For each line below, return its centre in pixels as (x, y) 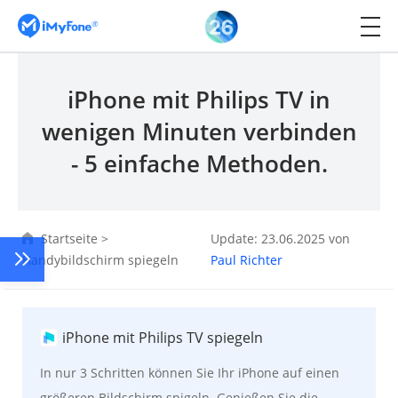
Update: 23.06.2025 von (281, 239)
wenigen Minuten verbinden (199, 131)
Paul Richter (247, 260)
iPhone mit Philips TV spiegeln (163, 338)
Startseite (69, 239)
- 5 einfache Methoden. (199, 163)
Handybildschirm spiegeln (100, 260)
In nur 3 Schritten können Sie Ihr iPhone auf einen (190, 373)
